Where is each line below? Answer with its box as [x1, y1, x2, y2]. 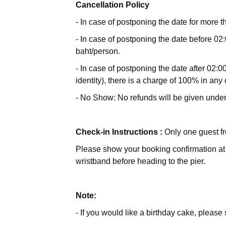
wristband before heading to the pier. [75, 157, 205, 165]
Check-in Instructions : [75, 128, 162, 136]
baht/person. [75, 47, 120, 55]
